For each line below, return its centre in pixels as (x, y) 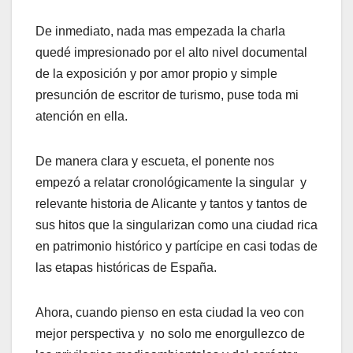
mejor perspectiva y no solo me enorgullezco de (170, 334)
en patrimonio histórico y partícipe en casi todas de (176, 247)
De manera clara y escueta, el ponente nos (155, 162)
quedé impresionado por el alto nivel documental (171, 53)
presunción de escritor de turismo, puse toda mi (167, 95)
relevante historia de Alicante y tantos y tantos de (171, 204)
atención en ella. (82, 117)
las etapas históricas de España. (126, 268)
